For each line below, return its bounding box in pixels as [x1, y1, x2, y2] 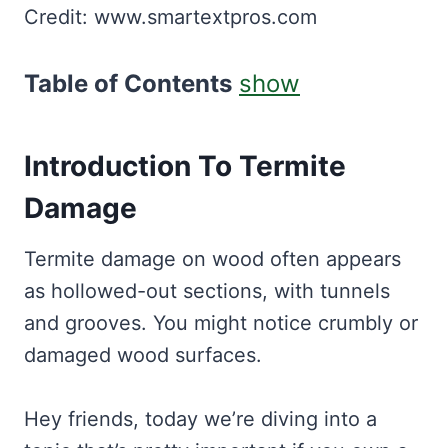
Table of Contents [24, 69, 232, 99]
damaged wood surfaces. [24, 343, 262, 368]
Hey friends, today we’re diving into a [24, 407, 377, 432]
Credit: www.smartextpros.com [24, 5, 317, 30]
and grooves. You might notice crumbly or [24, 311, 418, 336]
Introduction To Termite [24, 149, 346, 184]
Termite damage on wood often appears [24, 247, 401, 272]
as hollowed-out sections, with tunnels [24, 279, 390, 304]
